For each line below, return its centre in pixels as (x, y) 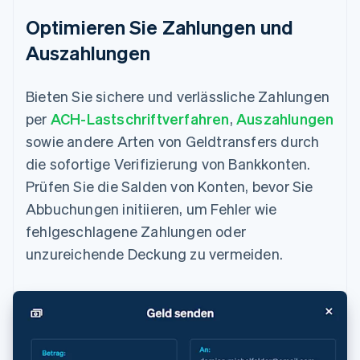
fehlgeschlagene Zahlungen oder (136, 231)
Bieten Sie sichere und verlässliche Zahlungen (178, 96)
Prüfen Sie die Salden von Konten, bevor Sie (170, 186)
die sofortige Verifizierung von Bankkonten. (168, 163)
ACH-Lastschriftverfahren (140, 118)
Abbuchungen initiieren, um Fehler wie (151, 208)
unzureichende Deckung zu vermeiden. (155, 253)
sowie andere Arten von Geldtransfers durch (173, 141)
